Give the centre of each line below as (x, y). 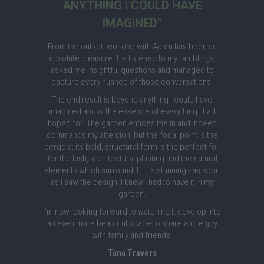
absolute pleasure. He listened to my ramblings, (132, 58)
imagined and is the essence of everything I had (132, 111)
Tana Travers (132, 253)
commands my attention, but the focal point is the (132, 135)
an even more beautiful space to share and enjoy (132, 223)
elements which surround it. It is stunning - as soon (132, 170)
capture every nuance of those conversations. (132, 82)
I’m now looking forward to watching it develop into (132, 212)
